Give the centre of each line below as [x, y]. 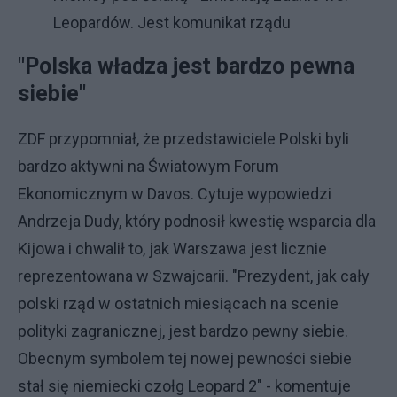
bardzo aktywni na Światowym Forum [148, 166]
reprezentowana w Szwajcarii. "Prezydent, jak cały [194, 276]
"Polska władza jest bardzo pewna [186, 66]
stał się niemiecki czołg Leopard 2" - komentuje [184, 386]
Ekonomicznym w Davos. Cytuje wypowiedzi [175, 194]
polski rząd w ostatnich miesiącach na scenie [178, 304]
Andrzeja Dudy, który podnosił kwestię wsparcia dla [197, 221]
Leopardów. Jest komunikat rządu [172, 23]
